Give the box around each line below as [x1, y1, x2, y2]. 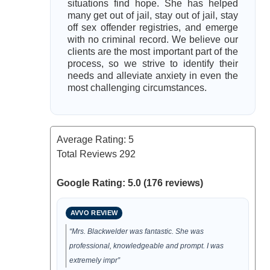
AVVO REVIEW [70, 209, 118, 216]
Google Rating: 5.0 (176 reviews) [56, 178, 203, 188]
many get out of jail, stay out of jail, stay [67, 10, 238, 20]
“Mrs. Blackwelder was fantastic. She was [69, 227, 204, 236]
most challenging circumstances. [67, 83, 207, 93]
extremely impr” [69, 256, 120, 265]
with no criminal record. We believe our [67, 34, 238, 45]
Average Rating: [56, 134, 128, 145]
